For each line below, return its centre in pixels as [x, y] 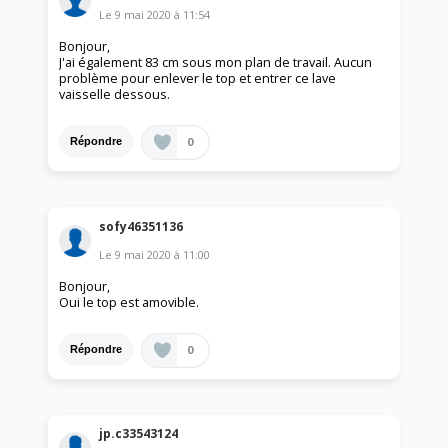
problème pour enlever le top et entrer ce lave [198, 78]
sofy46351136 [141, 226]
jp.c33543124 [139, 434]
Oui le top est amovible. [129, 302]
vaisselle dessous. [115, 94]
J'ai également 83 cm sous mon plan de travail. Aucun [216, 62]
